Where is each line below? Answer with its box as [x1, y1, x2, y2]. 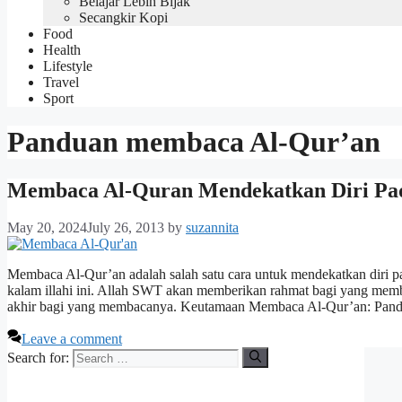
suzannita [186, 220, 239, 236]
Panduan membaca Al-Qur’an [7, 126, 380, 159]
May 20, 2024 [7, 220, 87, 236]
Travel [43, 74, 79, 90]
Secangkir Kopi [79, 9, 168, 25]
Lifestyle [43, 57, 92, 74]
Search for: [7, 349, 69, 365]
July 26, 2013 [87, 220, 164, 236]
